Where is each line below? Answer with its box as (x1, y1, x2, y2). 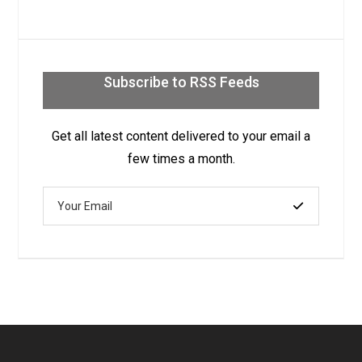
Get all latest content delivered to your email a (52, 128, 310, 144)
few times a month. (127, 150, 235, 166)
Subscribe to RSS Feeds (103, 73, 259, 90)
